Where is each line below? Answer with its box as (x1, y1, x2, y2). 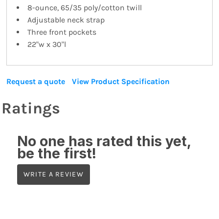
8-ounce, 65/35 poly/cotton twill (27, 3, 142, 12)
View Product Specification (72, 77, 170, 86)
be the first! (17, 145, 96, 162)
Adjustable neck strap (27, 15, 105, 24)
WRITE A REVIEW (23, 170, 84, 178)
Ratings (1, 99, 60, 118)
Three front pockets (27, 27, 96, 37)
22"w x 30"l (27, 40, 66, 49)
